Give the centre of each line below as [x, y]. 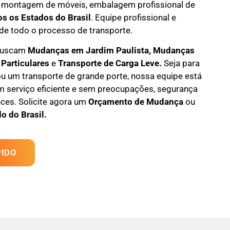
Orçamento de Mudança [135, 102]
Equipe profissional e [135, 17]
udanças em [60, 51]
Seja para [180, 63]
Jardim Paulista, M [123, 51]
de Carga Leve [130, 63]
